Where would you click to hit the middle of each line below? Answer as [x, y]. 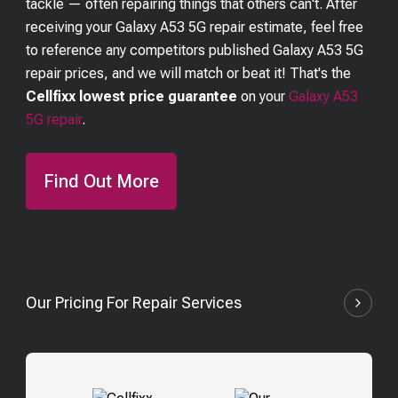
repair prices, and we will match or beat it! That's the [189, 73]
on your [265, 96]
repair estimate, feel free [285, 27]
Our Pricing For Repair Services [134, 302]
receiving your [69, 27]
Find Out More [102, 181]
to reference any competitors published [150, 50]
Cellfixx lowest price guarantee [132, 96]
